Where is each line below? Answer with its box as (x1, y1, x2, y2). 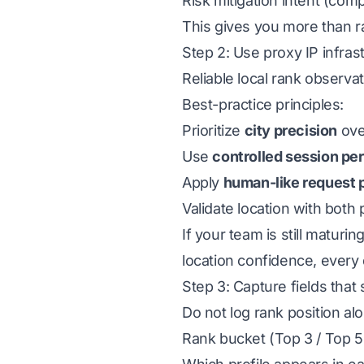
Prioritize (182, 122, 245, 139)
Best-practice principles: (182, 96, 344, 113)
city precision (244, 122, 338, 139)
